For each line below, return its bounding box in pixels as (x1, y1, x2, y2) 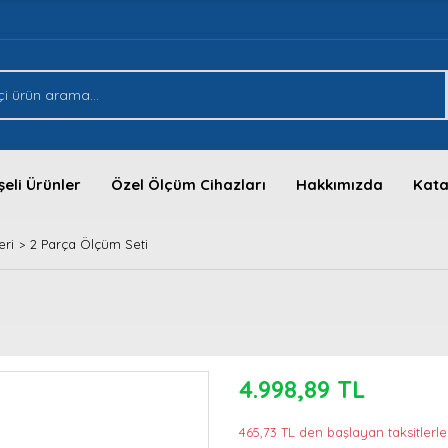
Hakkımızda (296, 175, 383, 194)
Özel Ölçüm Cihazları (111, 175, 266, 194)
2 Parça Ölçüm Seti (30, 236, 148, 252)
